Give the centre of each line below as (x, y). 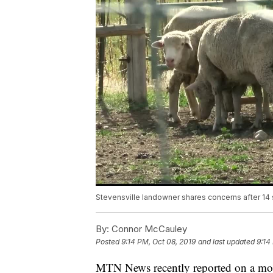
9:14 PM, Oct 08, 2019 (158, 242)
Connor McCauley (148, 229)
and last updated (226, 242)
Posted (108, 242)
